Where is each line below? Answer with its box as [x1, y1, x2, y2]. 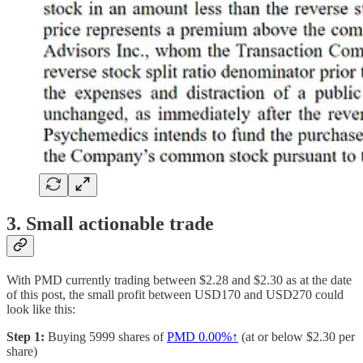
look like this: [6, 301, 75, 316]
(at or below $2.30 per [238, 329, 355, 344]
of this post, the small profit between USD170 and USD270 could [6, 287, 344, 301]
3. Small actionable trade [6, 213, 214, 235]
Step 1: [6, 329, 45, 344]
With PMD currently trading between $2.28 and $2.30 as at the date [6, 272, 352, 287]
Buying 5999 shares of [45, 329, 167, 344]
